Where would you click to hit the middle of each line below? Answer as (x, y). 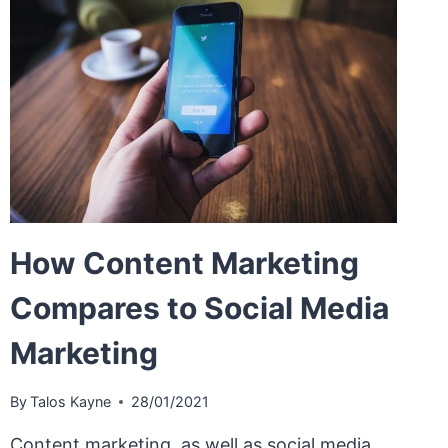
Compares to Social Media (199, 307)
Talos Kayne (70, 402)
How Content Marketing (184, 262)
